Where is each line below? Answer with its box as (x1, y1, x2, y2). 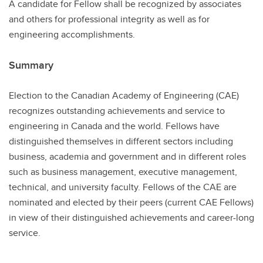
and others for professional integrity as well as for (9, 12, 210, 26)
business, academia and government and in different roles (9, 149, 246, 163)
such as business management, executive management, (9, 164, 237, 178)
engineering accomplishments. (9, 27, 135, 41)
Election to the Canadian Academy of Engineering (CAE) (9, 88, 239, 102)
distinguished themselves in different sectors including (9, 134, 233, 148)
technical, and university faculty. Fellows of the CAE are (9, 180, 237, 194)
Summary (9, 57, 53, 73)
